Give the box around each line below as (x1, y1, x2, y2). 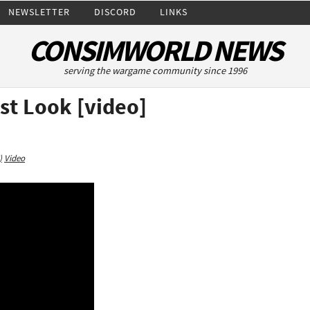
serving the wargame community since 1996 (63, 64, 247, 77)
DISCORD (93, 5, 136, 18)
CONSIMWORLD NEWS (28, 32, 282, 69)
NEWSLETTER (8, 5, 71, 18)
